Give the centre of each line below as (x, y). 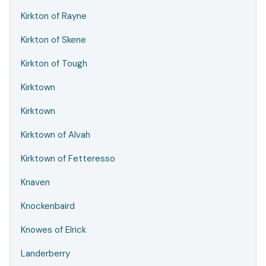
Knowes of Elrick (53, 230)
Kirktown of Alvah (56, 135)
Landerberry (45, 254)
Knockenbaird (48, 206)
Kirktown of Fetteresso (68, 159)
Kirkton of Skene (53, 40)
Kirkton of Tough (54, 64)
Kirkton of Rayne (54, 16)
